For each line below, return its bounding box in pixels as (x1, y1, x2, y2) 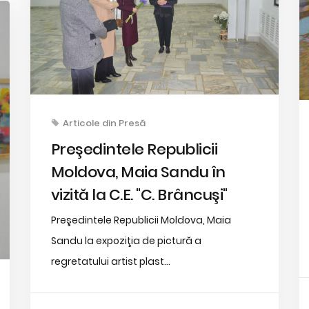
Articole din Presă (62, 116, 146, 130)
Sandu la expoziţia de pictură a (50, 233, 201, 248)
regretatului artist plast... (50, 254, 170, 268)
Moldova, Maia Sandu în (50, 161, 226, 183)
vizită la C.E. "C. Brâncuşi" (50, 183, 228, 206)
